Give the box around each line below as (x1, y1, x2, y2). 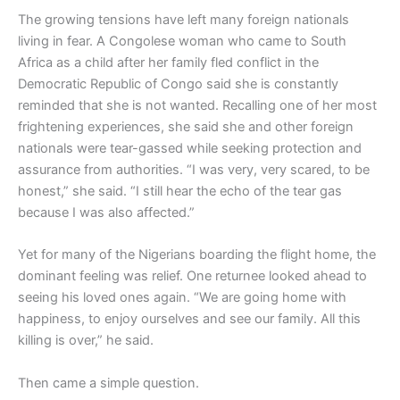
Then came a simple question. (18, 374, 199, 391)
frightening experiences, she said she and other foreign (18, 118, 354, 135)
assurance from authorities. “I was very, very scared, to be (18, 161, 370, 178)
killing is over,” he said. (18, 332, 154, 349)
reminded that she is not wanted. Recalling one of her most (18, 96, 377, 113)
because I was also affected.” (18, 204, 195, 221)
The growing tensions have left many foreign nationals (18, 11, 349, 28)
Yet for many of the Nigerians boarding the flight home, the (18, 246, 376, 263)
